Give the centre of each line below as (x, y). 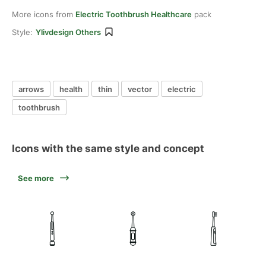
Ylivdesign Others (68, 32)
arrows (31, 89)
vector (140, 89)
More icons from (44, 14)
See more (36, 178)
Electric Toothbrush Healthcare (134, 14)
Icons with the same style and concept (108, 148)
